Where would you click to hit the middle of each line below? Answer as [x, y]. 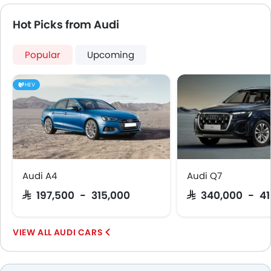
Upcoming [111, 55]
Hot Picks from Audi [66, 25]
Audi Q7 [204, 176]
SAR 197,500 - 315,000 [76, 195]
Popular [43, 55]
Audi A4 [40, 176]
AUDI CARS [78, 233]
